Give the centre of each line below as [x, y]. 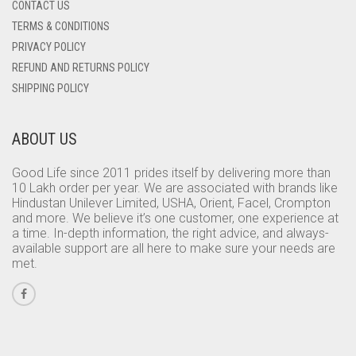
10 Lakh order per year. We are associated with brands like [175, 188]
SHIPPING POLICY [50, 88]
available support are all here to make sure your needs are [174, 248]
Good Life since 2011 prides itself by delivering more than [171, 173]
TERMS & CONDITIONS [61, 26]
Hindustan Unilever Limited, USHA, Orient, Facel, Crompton [171, 203]
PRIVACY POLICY [49, 47]
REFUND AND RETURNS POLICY [81, 68]
